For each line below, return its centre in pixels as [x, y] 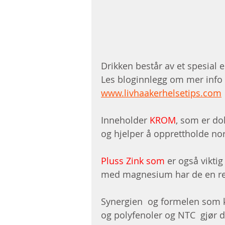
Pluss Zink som [134, 161]
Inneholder [125, 120]
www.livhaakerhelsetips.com [161, 93]
